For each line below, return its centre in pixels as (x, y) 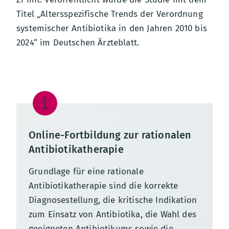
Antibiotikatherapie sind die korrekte (104, 186)
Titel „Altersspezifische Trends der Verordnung (110, 14)
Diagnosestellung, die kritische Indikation (113, 200)
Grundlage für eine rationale (86, 171)
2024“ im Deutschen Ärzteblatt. (78, 43)
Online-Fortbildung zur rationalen (110, 135)
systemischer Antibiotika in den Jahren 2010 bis (112, 28)
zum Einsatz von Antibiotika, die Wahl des (112, 214)
